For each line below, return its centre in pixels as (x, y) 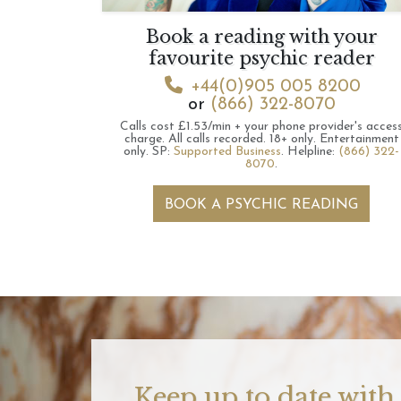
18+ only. (292, 139)
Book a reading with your (261, 37)
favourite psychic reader (261, 58)
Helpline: (313, 152)
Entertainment (359, 139)
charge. (144, 139)
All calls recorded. (217, 139)
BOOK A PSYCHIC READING (261, 205)
